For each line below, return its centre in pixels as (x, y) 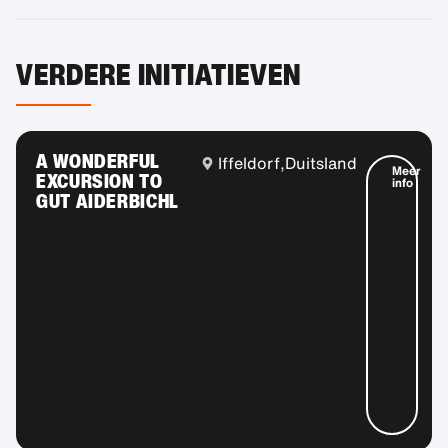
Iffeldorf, (252, 163)
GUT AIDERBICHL (107, 201)
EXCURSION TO (99, 181)
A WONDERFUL (98, 161)
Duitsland (321, 163)
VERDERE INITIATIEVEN (158, 74)
